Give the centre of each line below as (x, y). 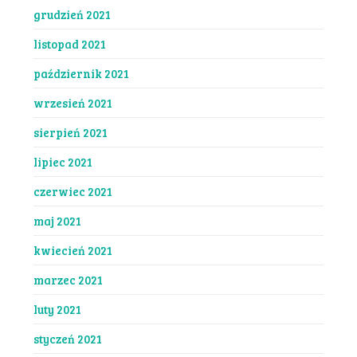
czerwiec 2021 (73, 191)
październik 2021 (81, 73)
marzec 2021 (68, 279)
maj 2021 (57, 220)
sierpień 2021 (70, 132)
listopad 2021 (69, 43)
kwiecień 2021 (73, 250)
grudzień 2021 (72, 14)
